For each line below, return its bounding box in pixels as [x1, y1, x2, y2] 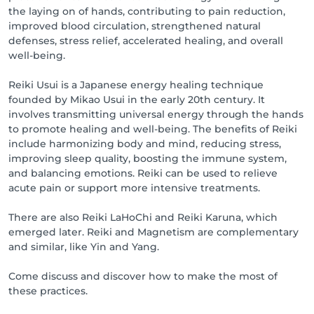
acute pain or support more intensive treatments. [8, 182, 260, 194]
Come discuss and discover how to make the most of [8, 270, 278, 282]
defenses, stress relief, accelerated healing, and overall [8, 34, 283, 47]
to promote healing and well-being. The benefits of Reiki [8, 123, 297, 135]
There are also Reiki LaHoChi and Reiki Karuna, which [8, 211, 278, 224]
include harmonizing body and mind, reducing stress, [8, 137, 281, 150]
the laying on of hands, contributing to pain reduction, [8, 5, 285, 18]
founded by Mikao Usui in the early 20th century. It [8, 93, 265, 106]
